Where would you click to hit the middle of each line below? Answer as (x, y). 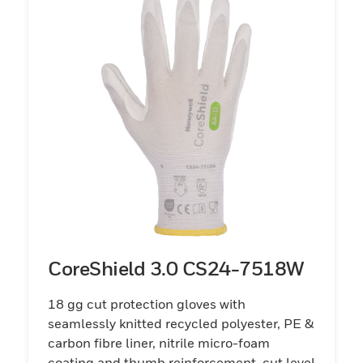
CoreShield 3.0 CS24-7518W (176, 268)
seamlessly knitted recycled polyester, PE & (181, 323)
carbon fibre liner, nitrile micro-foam (159, 342)
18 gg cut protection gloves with (147, 303)
